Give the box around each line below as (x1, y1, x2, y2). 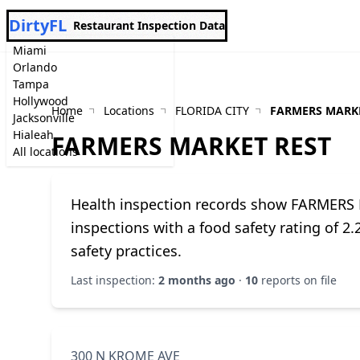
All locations (13, 144, 78, 159)
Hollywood (13, 93, 68, 108)
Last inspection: (71, 272, 158, 288)
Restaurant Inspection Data (73, 18, 225, 33)
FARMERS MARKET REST (51, 129, 331, 162)
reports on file (258, 272, 337, 288)
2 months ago (158, 272, 235, 288)
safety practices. (71, 241, 182, 260)
